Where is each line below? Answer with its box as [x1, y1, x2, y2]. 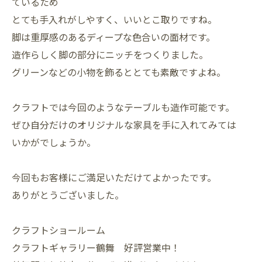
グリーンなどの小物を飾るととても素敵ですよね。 [12, 65, 226, 80]
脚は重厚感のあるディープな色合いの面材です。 [12, 30, 215, 44]
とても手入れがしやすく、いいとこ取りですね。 [12, 12, 217, 27]
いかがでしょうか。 [12, 135, 96, 150]
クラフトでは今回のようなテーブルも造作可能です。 [12, 100, 235, 115]
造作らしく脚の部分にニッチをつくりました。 [12, 47, 208, 62]
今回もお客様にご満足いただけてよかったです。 [12, 170, 216, 185]
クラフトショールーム [12, 223, 105, 237]
